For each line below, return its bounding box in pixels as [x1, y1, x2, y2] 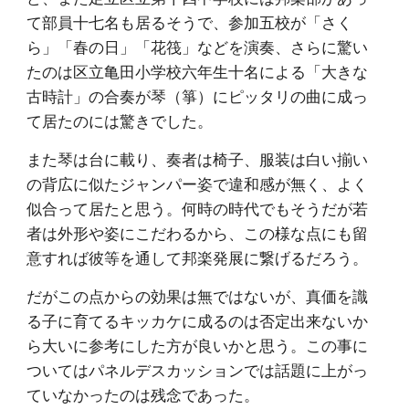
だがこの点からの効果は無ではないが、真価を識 [26, 285, 369, 307]
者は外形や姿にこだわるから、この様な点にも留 [26, 222, 369, 244]
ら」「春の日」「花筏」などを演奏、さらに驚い [26, 36, 369, 58]
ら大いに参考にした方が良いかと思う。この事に [26, 334, 369, 356]
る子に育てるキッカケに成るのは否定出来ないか [26, 309, 369, 331]
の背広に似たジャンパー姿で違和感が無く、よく [26, 173, 369, 194]
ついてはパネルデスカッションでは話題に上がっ [26, 359, 369, 381]
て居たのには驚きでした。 [26, 110, 214, 131]
